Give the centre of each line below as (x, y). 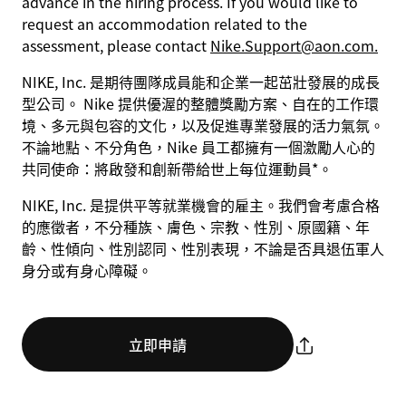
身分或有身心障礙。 (87, 270)
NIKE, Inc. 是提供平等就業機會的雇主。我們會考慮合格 (201, 205)
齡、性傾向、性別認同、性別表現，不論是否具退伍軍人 (203, 248)
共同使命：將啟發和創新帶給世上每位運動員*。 (177, 169)
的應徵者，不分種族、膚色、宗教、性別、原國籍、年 (196, 227)
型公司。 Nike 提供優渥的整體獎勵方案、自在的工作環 (200, 103)
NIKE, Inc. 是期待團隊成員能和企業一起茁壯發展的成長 (201, 82)
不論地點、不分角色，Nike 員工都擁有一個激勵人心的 (198, 147)
